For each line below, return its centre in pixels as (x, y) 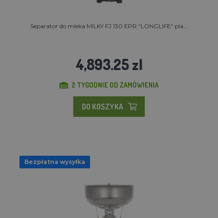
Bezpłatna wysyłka (55, 162)
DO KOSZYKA (102, 106)
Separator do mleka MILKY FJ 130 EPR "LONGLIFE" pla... (109, 26)
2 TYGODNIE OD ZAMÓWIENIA (115, 85)
